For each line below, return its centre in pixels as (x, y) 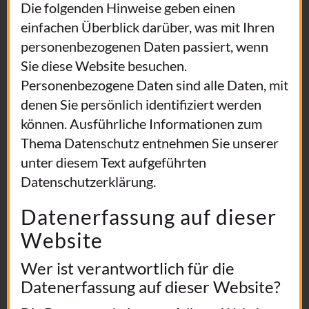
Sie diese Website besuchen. (104, 66)
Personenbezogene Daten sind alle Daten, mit (154, 85)
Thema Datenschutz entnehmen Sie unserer (150, 143)
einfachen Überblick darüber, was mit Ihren (148, 27)
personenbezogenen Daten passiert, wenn (144, 46)
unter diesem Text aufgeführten (113, 162)
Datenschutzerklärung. (88, 181)
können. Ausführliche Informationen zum (141, 123)
